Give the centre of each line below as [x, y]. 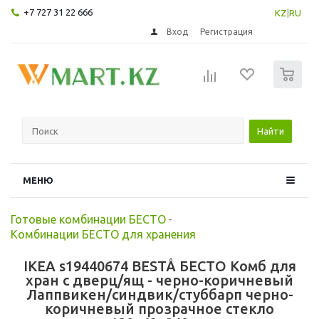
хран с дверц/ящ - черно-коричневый [159, 280]
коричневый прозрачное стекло [159, 308]
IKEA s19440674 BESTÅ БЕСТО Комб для [159, 266]
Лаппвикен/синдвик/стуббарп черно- [159, 294]
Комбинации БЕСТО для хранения [103, 234]
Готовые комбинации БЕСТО [88, 219]
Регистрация [227, 31]
